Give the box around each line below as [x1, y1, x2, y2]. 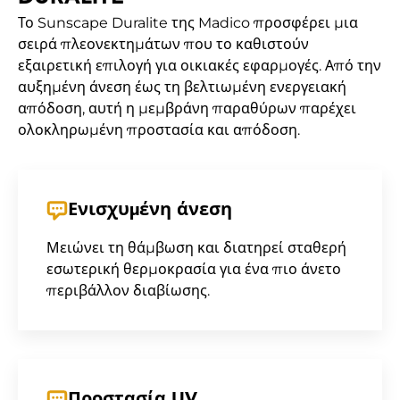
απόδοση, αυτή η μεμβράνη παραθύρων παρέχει [18, 100, 356, 117]
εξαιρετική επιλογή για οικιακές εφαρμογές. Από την [18, 57, 381, 74]
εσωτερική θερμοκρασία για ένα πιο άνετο [46, 261, 341, 278]
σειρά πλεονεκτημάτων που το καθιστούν [18, 36, 309, 53]
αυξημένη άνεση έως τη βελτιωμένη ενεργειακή [18, 79, 346, 96]
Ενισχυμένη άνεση [68, 202, 232, 220]
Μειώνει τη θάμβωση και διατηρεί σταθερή [46, 239, 346, 256]
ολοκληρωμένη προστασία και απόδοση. [18, 121, 300, 138]
